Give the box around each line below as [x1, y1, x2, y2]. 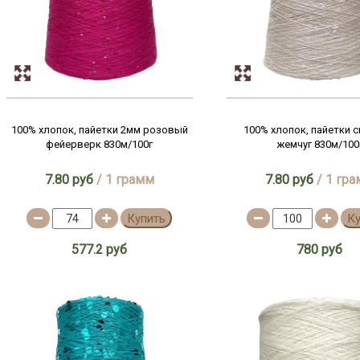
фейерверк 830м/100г [46, 138, 153, 150]
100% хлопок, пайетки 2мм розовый [10, 124, 188, 136]
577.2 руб [72, 242, 128, 257]
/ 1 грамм [92, 172, 154, 187]
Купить [127, 211, 166, 226]
